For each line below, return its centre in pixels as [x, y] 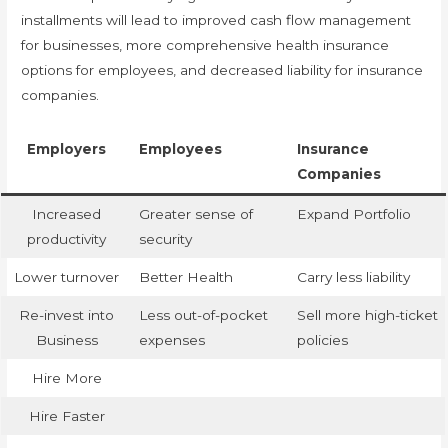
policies [322, 339]
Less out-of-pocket [203, 314]
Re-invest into [67, 314]
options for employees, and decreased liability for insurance [222, 69]
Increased [67, 213]
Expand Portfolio [353, 213]
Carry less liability [353, 276]
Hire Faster [66, 415]
